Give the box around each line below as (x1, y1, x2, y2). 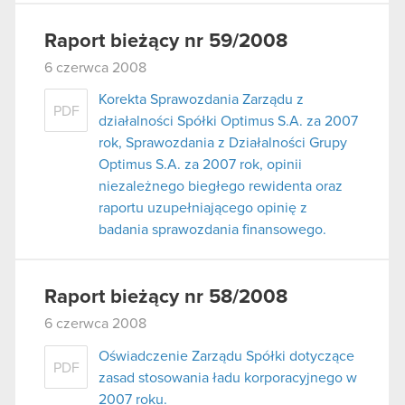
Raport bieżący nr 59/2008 (44, 31, 287, 52)
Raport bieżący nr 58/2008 (44, 287, 287, 308)
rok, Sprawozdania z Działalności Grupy (99, 136, 347, 151)
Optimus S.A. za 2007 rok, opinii (99, 157, 302, 173)
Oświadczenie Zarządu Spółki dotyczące (99, 349, 354, 364)
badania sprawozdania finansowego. (99, 222, 326, 238)
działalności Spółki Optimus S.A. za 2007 (99, 114, 358, 129)
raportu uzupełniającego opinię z (99, 201, 307, 216)
